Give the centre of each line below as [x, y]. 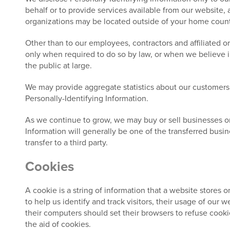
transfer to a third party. [66, 143]
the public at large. [58, 66]
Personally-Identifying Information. [87, 99]
